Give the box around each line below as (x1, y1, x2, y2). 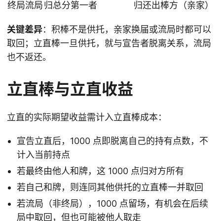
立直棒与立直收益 (7, 79, 133, 99)
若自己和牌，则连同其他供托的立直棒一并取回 (17, 182, 203, 193)
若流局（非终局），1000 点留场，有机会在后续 (17, 198, 208, 209)
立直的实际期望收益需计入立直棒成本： (7, 112, 167, 123)
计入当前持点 (17, 149, 70, 160)
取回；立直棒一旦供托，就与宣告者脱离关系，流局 (7, 38, 211, 49)
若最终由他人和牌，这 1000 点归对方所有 (17, 166, 184, 177)
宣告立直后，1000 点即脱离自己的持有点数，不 (17, 136, 208, 147)
